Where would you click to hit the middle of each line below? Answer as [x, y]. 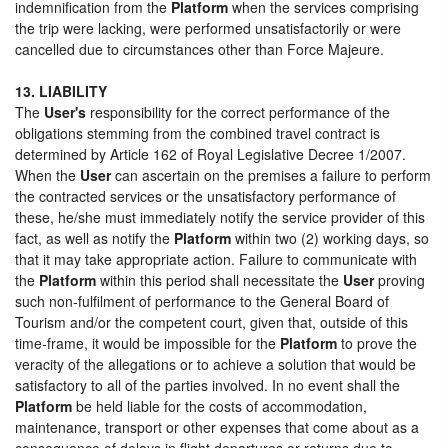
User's [65, 111]
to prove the [377, 342]
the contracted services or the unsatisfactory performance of [205, 195]
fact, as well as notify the [94, 237]
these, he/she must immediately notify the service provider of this [220, 216]
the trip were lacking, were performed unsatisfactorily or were [208, 27]
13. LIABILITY [61, 90]
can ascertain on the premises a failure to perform [271, 174]
